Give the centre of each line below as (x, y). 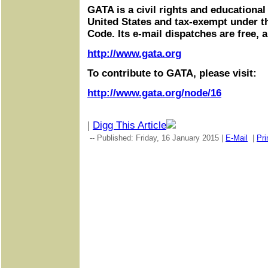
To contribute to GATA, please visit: (172, 73)
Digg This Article (130, 125)
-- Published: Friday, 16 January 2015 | (156, 138)
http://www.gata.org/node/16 (154, 93)
